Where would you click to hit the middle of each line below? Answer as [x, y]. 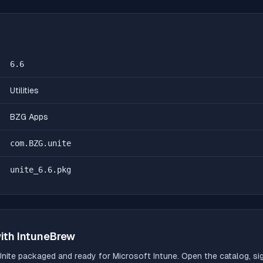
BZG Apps [29, 117]
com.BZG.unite [41, 143]
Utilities [24, 90]
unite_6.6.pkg [41, 170]
